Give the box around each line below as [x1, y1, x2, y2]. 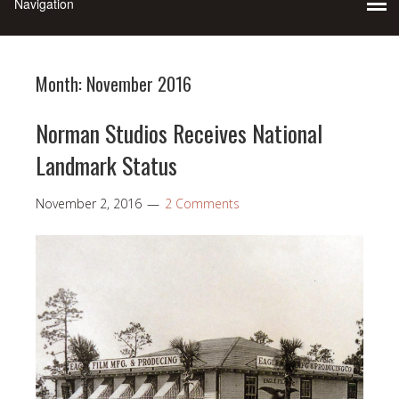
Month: [36, 69, 86, 97]
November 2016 [86, 69, 191, 97]
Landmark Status [36, 147, 177, 183]
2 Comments [165, 194, 240, 212]
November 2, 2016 [36, 194, 142, 212]
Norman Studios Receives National [36, 115, 322, 151]
